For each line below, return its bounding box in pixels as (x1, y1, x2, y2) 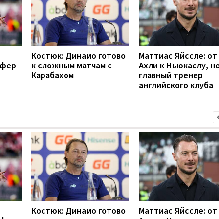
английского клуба (139, 79, 213, 90)
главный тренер (139, 69, 203, 81)
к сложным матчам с (31, 59, 112, 71)
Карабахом (31, 69, 74, 81)
